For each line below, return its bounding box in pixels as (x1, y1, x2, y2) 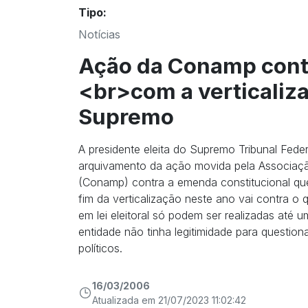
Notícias (78, 27, 120, 41)
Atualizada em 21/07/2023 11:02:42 (92, 294, 246, 306)
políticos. (78, 241, 122, 255)
